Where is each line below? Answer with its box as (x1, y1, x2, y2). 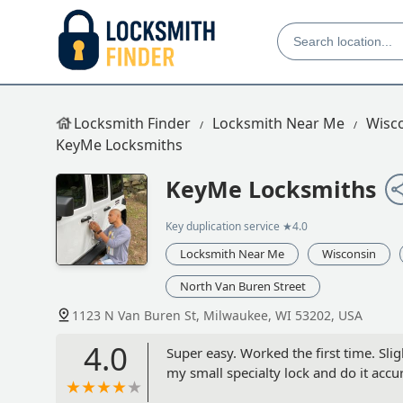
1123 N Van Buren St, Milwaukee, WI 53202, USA (72, 307, 363, 325)
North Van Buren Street (180, 278, 306, 295)
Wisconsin (322, 246, 376, 263)
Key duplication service (166, 219, 280, 235)
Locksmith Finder (74, 113, 191, 133)
